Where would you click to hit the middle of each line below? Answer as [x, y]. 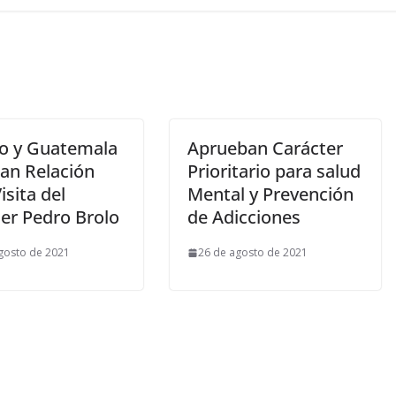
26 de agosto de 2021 [253, 253]
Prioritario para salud [274, 171]
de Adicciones [244, 217]
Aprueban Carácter [265, 148]
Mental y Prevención [270, 194]
